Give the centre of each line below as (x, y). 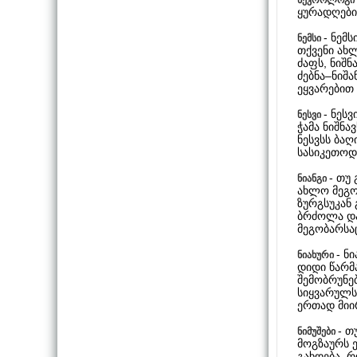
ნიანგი (313, 178)
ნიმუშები (318, 331)
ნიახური (317, 255)
